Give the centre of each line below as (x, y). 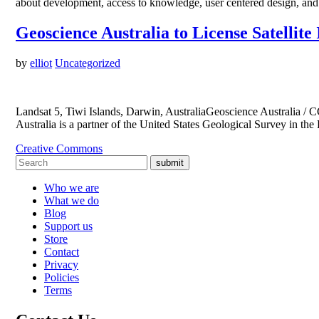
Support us (68, 226)
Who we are (72, 188)
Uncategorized (88, 63)
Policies (62, 278)
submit (170, 163)
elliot (41, 63)
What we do (72, 201)
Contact (62, 252)
